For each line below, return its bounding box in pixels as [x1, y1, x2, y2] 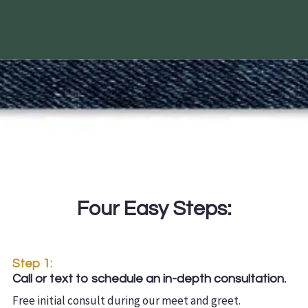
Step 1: [12, 257, 52, 271]
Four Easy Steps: [76, 198, 232, 220]
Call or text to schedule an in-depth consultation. [12, 272, 286, 286]
